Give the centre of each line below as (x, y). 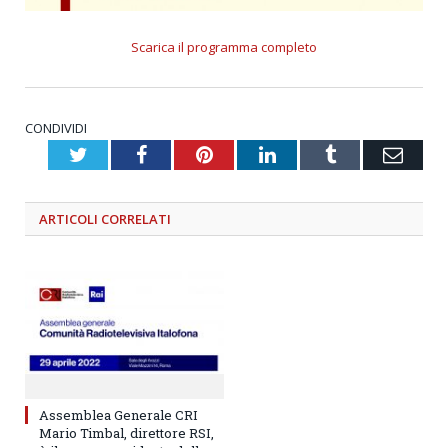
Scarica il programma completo (224, 46)
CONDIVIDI (56, 127)
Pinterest (247, 153)
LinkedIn (311, 153)
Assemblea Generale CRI (118, 414)
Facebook (184, 153)
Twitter (116, 153)
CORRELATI (136, 218)
